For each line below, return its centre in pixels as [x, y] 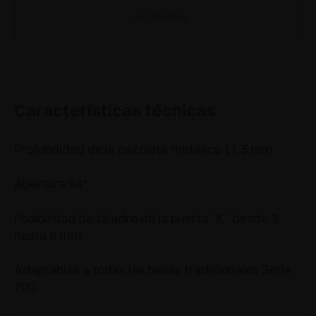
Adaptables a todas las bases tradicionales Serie [153, 270]
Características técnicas [115, 110]
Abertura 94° [51, 184]
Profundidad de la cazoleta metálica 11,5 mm [144, 149]
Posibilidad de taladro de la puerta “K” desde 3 [146, 218]
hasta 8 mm [48, 235]
